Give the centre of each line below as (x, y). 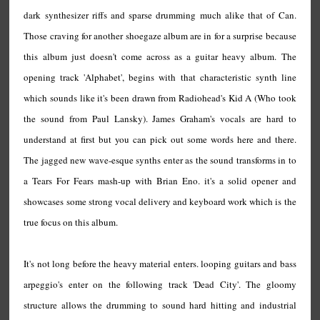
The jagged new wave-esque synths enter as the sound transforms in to (160, 160)
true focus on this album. (71, 222)
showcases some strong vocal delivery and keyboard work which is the (160, 201)
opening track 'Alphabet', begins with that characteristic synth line (160, 77)
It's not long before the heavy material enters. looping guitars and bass (160, 264)
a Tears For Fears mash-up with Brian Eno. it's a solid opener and (160, 181)
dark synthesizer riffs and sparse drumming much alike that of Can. (160, 15)
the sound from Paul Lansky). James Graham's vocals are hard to (160, 119)
